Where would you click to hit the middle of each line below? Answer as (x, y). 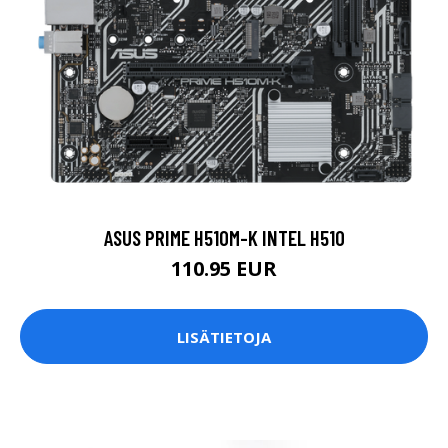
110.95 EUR (224, 269)
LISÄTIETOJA (224, 336)
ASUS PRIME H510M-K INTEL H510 (224, 238)
